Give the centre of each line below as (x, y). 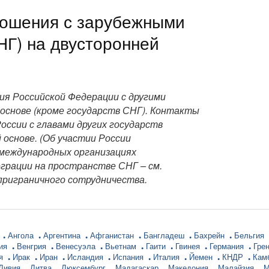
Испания (129, 257)
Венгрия (33, 246)
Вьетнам (122, 246)
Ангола (22, 235)
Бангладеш (165, 235)
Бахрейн (210, 235)
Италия (168, 257)
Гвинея (189, 246)
